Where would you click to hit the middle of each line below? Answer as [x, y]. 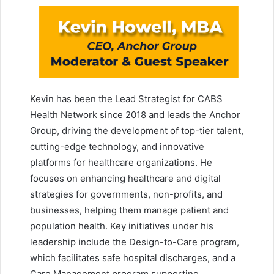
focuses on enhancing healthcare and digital [125, 179]
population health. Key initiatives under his [122, 226]
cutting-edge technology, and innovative [117, 147]
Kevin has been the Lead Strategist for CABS [126, 99]
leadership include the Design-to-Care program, [135, 242]
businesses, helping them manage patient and [129, 210]
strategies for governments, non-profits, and [126, 194]
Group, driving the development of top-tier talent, [137, 131]
